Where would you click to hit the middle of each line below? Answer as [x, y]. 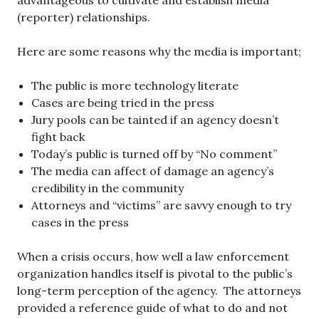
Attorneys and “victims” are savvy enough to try [161, 205]
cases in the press [80, 223]
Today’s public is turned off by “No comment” [154, 154]
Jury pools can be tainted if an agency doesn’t [155, 120]
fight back [58, 137]
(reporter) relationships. [84, 17]
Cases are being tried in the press [123, 103]
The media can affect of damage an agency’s [153, 171]
